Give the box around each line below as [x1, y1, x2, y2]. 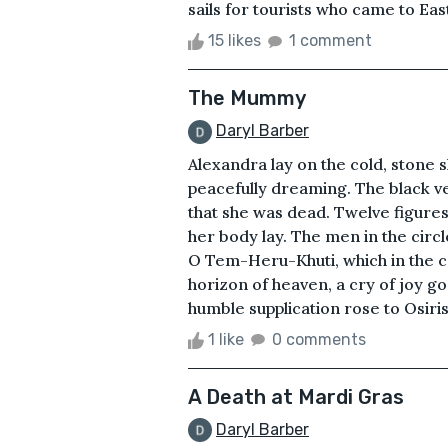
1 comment [289, 30, 372, 50]
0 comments [272, 329, 366, 349]
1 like [204, 329, 248, 349]
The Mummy [188, 85, 306, 110]
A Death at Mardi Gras [188, 384, 404, 409]
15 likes [204, 30, 265, 50]
